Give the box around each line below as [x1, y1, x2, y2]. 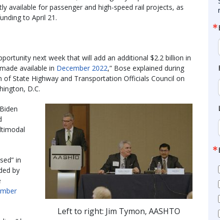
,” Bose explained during [108, 63, 184, 73]
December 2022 [56, 63, 108, 73]
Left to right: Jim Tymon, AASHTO [57, 205, 180, 217]
